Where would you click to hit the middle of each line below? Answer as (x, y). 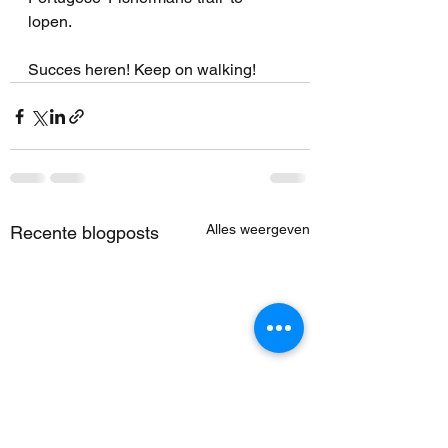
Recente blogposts (84, 232)
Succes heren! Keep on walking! (142, 69)
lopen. (51, 21)
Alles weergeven (258, 229)
